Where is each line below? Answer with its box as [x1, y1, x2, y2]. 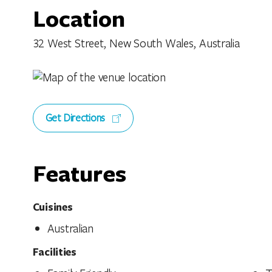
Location [32, 1, 125, 33]
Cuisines [32, 199, 73, 214]
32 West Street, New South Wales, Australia [32, 35, 240, 50]
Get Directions [45, 110, 108, 124]
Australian [47, 220, 93, 236]
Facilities [32, 244, 76, 259]
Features [32, 156, 126, 188]
